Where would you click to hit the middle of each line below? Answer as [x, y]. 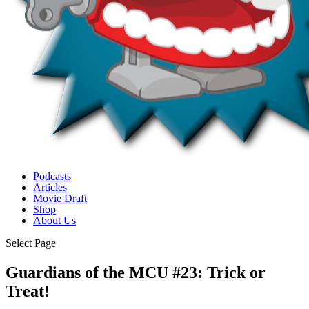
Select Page [31, 243]
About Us [54, 220]
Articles [50, 187]
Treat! [28, 291]
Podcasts [52, 176]
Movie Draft [60, 198]
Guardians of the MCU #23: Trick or [136, 272]
